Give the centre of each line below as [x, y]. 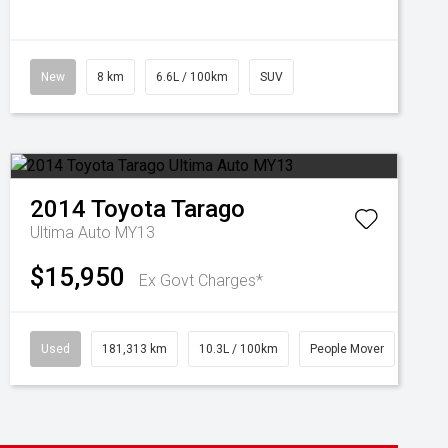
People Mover [347, 349]
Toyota [128, 209]
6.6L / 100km [192, 77]
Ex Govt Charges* [201, 280]
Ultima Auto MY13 [92, 232]
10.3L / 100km [238, 349]
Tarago [208, 209]
